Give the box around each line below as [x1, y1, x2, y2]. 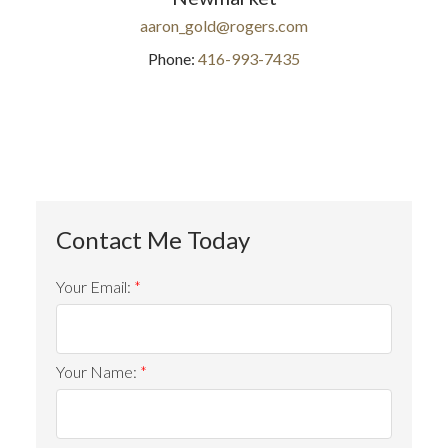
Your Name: [55, 361, 140, 381]
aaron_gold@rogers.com [140, 15, 308, 35]
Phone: [148, 48, 195, 68]
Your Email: [55, 276, 134, 296]
